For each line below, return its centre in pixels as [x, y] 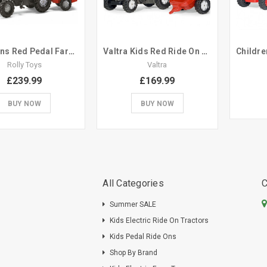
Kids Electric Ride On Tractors [159, 220]
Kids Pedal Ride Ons [143, 236]
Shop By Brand [134, 252]
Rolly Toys [24, 64]
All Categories [133, 183]
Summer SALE [133, 204]
